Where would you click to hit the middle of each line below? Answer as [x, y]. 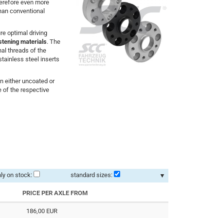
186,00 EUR [42, 211]
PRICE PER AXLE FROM [55, 193]
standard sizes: [91, 175]
